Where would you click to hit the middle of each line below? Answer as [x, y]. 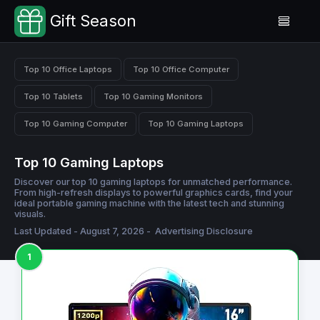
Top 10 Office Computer [181, 69]
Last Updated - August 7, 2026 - [84, 231]
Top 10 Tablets [53, 96]
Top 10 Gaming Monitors [153, 96]
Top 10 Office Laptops [68, 69]
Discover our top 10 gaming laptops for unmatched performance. [153, 181]
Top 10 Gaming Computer [75, 123]
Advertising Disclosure [204, 231]
